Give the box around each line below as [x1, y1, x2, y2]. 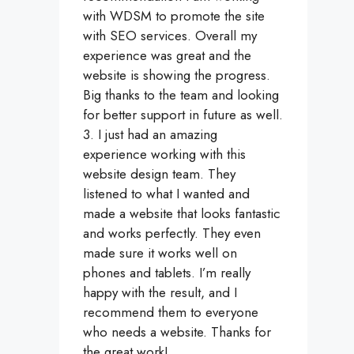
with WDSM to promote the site [83, 6, 265, 26]
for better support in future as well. [83, 105, 283, 125]
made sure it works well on [83, 243, 237, 263]
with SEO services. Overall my [83, 26, 257, 46]
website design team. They [83, 164, 235, 184]
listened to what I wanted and [83, 184, 250, 204]
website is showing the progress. [83, 66, 270, 85]
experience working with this [83, 145, 246, 164]
